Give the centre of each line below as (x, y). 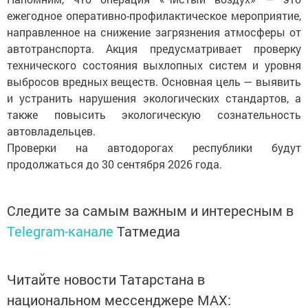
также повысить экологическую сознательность (154, 114)
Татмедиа (148, 231)
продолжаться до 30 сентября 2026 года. (114, 164)
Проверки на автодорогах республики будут (154, 147)
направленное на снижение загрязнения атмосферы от (154, 32)
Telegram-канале (60, 231)
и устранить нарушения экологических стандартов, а (154, 98)
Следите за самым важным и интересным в (150, 210)
